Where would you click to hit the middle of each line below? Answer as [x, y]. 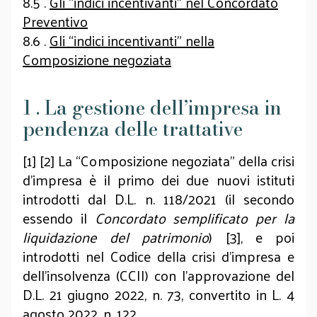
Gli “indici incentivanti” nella [132, 40]
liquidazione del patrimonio [116, 237]
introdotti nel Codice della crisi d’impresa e [158, 256]
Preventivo [55, 21]
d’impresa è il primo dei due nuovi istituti [158, 180]
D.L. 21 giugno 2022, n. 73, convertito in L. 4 [158, 294]
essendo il [59, 218]
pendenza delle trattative [133, 129]
